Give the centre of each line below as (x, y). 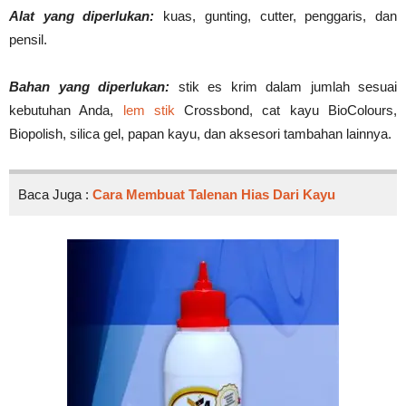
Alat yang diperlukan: (82, 16)
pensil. (28, 40)
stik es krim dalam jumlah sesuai (283, 87)
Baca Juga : (55, 195)
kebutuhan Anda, (66, 111)
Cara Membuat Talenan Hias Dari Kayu (214, 195)
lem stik (149, 111)
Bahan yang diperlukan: (89, 87)
